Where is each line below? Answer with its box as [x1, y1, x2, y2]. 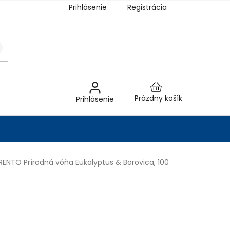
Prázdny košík [135, 92, 182, 103]
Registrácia [127, 2, 167, 12]
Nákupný [158, 91, 188, 102]
